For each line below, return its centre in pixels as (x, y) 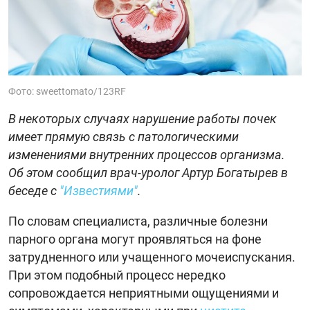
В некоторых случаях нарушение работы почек (143, 118)
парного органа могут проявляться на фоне (135, 239)
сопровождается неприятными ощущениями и (144, 293)
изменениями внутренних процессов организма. (147, 154)
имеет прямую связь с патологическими (124, 136)
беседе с (34, 190)
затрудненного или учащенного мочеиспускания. (152, 257)
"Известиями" (99, 190)
